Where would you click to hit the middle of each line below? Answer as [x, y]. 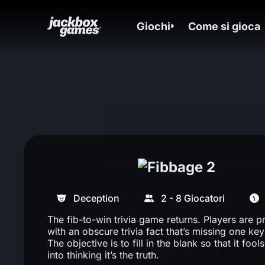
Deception [96, 198]
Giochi [154, 26]
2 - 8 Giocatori [193, 198]
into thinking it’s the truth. [103, 255]
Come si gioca [224, 26]
